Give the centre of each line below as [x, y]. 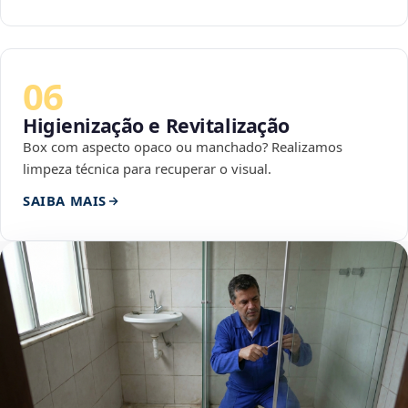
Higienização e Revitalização [157, 126]
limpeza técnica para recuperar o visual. [147, 169]
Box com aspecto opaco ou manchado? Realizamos [183, 147]
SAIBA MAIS [65, 201]
